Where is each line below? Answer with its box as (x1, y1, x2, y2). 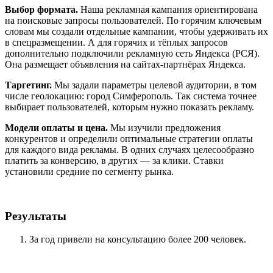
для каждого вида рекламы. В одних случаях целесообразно (5, 144, 254, 155)
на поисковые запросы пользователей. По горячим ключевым (5, 15, 261, 26)
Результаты (5, 209, 66, 222)
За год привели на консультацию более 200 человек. (29, 234, 246, 245)
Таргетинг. (5, 79, 52, 90)
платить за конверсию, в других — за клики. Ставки (5, 155, 224, 166)
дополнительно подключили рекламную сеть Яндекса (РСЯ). (5, 48, 260, 58)
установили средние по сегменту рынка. (5, 166, 174, 177)
